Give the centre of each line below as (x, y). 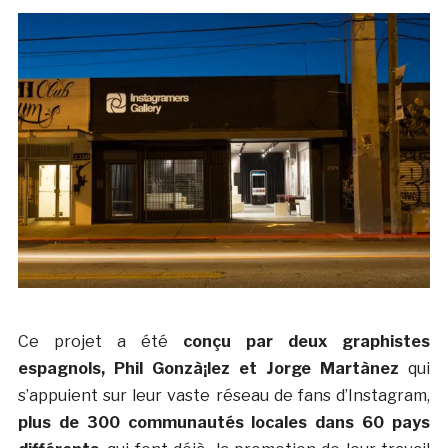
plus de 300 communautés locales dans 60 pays (224, 422)
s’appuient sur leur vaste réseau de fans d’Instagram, (224, 395)
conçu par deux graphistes (307, 341)
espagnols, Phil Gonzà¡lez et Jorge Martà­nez (208, 368)
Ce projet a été (100, 341)
